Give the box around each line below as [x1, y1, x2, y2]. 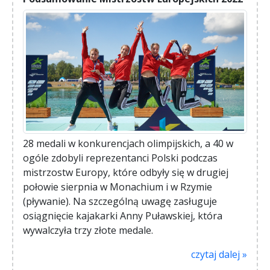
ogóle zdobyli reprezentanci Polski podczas [23, 151, 218, 165]
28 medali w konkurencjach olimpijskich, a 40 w [23, 136, 233, 150]
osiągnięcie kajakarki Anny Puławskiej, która [23, 209, 222, 222]
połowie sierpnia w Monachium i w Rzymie [23, 180, 212, 193]
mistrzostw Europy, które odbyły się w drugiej [23, 165, 228, 179]
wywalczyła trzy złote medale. [23, 223, 153, 237]
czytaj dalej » [191, 247, 247, 261]
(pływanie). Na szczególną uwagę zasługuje [23, 194, 217, 208]
